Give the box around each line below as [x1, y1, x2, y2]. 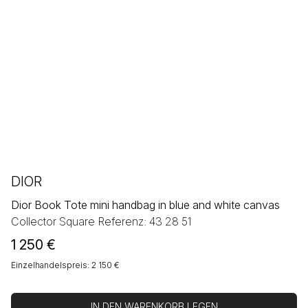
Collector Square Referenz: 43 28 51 [11, 214, 192, 229]
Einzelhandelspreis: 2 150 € [11, 260, 122, 271]
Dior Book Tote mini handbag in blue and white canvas [11, 198, 280, 212]
